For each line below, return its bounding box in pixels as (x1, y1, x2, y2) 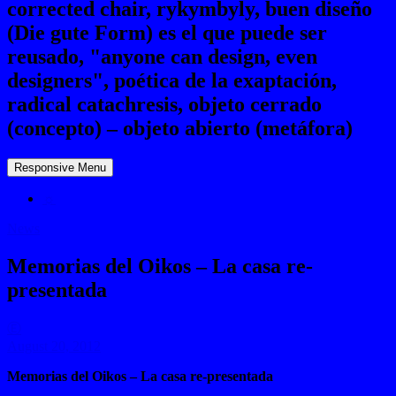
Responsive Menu (14, 160, 106, 174)
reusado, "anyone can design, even (7, 44, 317, 68)
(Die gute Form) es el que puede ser (7, 20, 327, 44)
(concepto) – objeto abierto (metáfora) (7, 116, 353, 140)
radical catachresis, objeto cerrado (7, 92, 322, 116)
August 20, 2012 (7, 338, 101, 354)
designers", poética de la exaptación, (7, 68, 337, 92)
